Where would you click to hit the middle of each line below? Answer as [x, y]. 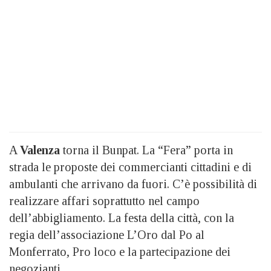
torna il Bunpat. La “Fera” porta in [146, 150]
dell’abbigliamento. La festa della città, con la [122, 218]
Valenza [40, 150]
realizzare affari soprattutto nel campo [104, 201]
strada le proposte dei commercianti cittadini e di [130, 167]
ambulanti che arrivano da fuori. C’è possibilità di [133, 184]
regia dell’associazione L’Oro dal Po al [107, 235]
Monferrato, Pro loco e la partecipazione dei [120, 252]
